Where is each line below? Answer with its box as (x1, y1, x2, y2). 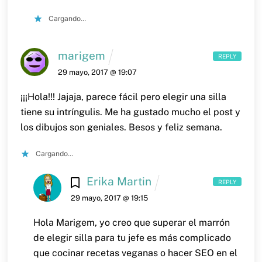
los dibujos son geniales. (20, 121, 126, 133)
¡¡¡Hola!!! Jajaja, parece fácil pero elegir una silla (20, 91, 226, 102)
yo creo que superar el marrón (97, 216, 230, 228)
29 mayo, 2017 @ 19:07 (57, 67, 137, 77)
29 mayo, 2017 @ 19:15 (71, 193, 149, 202)
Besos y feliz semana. (126, 121, 222, 133)
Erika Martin (86, 175, 151, 188)
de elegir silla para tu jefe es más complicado (33, 232, 232, 243)
